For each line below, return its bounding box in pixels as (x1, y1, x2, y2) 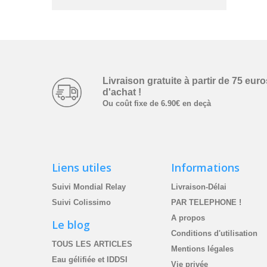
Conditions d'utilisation (171, 229, 257, 238)
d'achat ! (102, 87, 141, 98)
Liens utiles (52, 160, 111, 175)
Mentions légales (171, 244, 234, 254)
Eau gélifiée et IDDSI (52, 255, 128, 265)
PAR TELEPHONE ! (171, 198, 241, 207)
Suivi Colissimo (52, 198, 111, 207)
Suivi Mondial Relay (52, 182, 126, 192)
